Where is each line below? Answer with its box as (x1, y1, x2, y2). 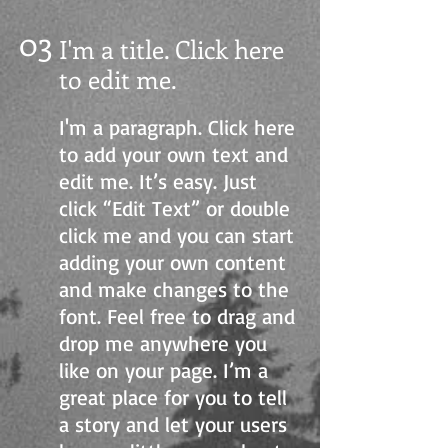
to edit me (59, 62, 171, 96)
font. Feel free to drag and (59, 303, 295, 329)
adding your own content (59, 249, 286, 275)
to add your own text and (59, 141, 288, 167)
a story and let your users (59, 411, 287, 437)
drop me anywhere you (59, 330, 267, 356)
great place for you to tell (59, 384, 287, 410)
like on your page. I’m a (59, 357, 268, 383)
